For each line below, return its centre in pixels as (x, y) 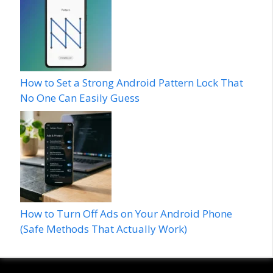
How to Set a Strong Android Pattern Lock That (132, 83)
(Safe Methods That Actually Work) (104, 229)
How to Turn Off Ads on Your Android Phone (126, 213)
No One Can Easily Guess (80, 98)
